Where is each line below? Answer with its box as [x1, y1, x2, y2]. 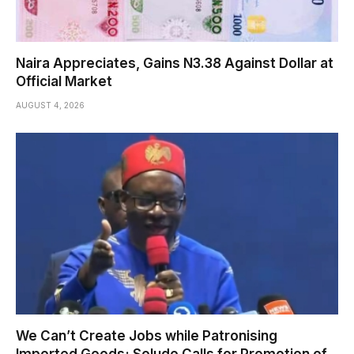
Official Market [16, 73, 112, 90]
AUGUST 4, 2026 [16, 100, 85, 111]
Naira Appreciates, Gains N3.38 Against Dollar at [16, 55, 333, 72]
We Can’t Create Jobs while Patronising [16, 327, 277, 344]
